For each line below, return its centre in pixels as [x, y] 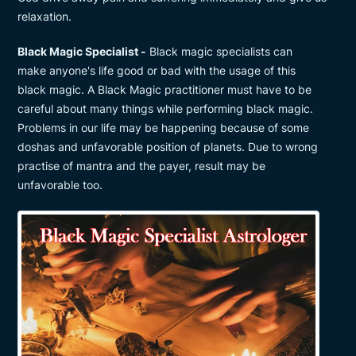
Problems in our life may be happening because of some [163, 128]
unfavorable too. [60, 185]
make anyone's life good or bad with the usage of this [157, 70]
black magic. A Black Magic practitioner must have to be [164, 89]
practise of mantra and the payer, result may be [141, 166]
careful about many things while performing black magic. [165, 108]
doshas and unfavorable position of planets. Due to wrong [168, 147]
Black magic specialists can [219, 51]
